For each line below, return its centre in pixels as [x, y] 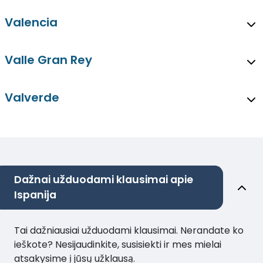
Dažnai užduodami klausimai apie [104, 180]
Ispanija [35, 195]
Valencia [31, 23]
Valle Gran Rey [48, 60]
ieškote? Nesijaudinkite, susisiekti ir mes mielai [118, 245]
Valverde [32, 98]
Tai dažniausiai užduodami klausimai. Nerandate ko [129, 231]
